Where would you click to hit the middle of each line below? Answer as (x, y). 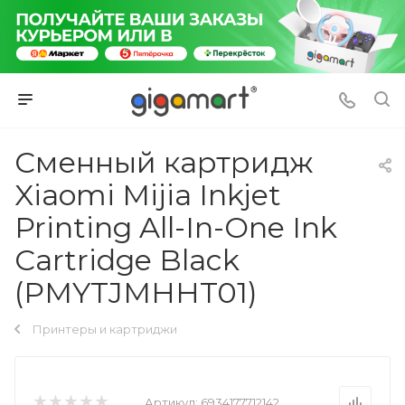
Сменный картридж (164, 162)
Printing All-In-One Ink (176, 227)
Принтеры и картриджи (105, 329)
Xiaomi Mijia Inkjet (148, 194)
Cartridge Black (127, 259)
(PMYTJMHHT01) (136, 292)
